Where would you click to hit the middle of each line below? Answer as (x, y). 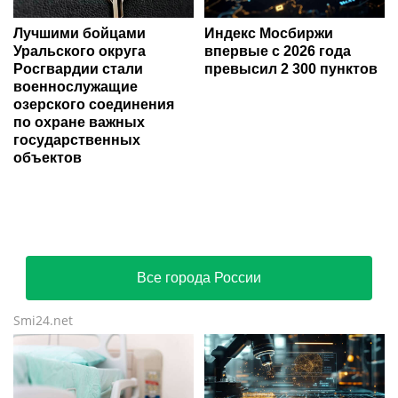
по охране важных (79, 123)
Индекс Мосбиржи (269, 34)
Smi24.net (43, 321)
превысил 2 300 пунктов (291, 69)
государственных (77, 140)
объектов (48, 158)
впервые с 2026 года (278, 52)
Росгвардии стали (78, 69)
